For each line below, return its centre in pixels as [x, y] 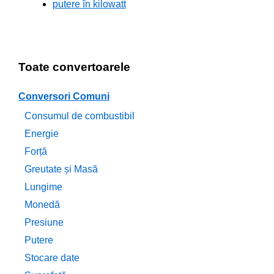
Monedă [42, 205]
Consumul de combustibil [80, 116]
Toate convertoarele [74, 67]
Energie [42, 134]
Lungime [43, 187]
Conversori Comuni [64, 97]
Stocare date [52, 258]
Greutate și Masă [61, 169]
